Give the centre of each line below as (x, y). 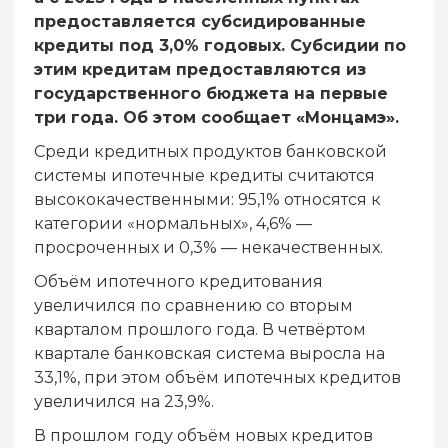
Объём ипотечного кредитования (178, 282)
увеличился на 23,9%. (124, 402)
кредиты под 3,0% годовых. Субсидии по (220, 46)
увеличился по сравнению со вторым (193, 306)
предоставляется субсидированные (200, 22)
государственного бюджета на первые (211, 94)
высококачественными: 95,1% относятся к (207, 200)
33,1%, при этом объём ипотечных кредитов (217, 378)
